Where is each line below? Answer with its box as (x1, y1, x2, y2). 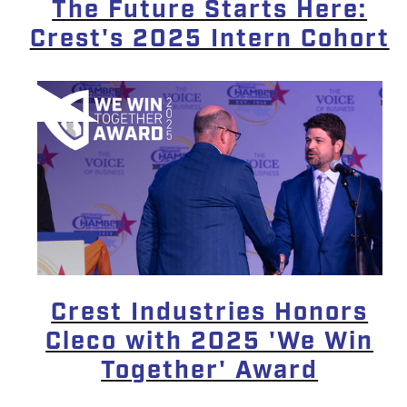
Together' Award (101, 354, 319, 388)
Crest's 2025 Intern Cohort (29, 22, 390, 55)
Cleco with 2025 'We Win (45, 325, 374, 359)
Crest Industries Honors (51, 296, 369, 330)
